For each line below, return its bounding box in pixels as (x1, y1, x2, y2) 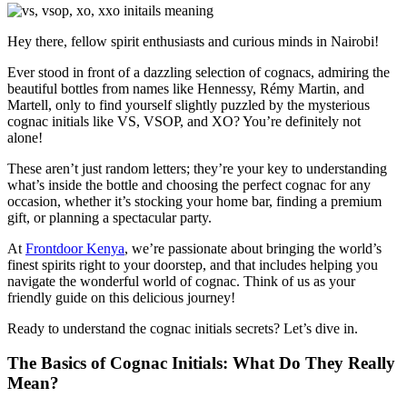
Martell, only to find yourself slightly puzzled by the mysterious (7, 96, 370, 113)
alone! (7, 129, 46, 145)
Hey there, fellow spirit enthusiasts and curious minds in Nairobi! (7, 33, 379, 49)
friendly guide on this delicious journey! (7, 289, 235, 305)
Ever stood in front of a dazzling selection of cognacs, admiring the (7, 64, 390, 80)
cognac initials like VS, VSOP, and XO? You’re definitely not (7, 113, 361, 129)
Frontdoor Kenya (25, 240, 124, 256)
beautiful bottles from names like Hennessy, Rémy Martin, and (7, 80, 364, 96)
